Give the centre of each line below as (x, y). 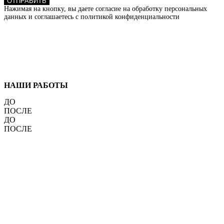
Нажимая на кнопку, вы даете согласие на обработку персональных (105, 8)
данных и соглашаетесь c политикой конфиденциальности (92, 16)
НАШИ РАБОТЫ (36, 85)
